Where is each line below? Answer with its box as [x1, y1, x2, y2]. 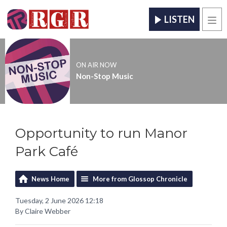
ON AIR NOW [75, 61, 117, 69]
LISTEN [164, 14, 195, 25]
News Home [31, 174, 69, 183]
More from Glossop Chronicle [93, 174, 187, 183]
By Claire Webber [15, 206, 70, 215]
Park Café [15, 143, 78, 160]
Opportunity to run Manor [15, 125, 187, 141]
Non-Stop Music [75, 71, 133, 81]
